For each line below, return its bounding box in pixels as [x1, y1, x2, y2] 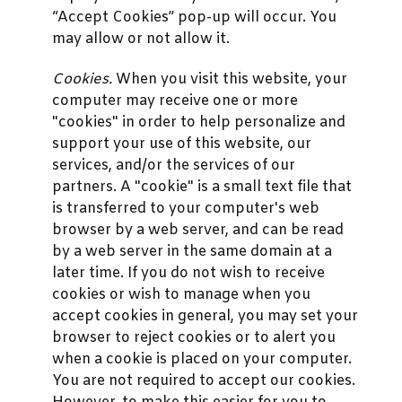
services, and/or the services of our [52, 155, 295, 175]
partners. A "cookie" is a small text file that [52, 177, 352, 197]
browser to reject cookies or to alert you [52, 328, 336, 347]
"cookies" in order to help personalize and [52, 112, 345, 132]
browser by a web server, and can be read [52, 220, 344, 240]
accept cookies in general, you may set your [52, 306, 358, 326]
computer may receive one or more [52, 91, 298, 110]
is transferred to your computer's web [52, 198, 319, 218]
